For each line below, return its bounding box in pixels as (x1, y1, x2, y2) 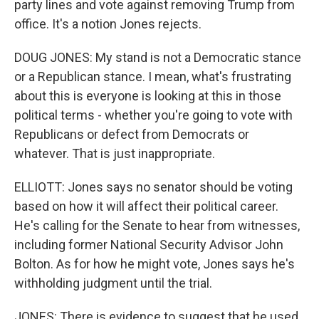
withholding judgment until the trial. (14, 276, 212, 291)
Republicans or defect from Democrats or (14, 127, 249, 142)
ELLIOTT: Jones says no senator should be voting (14, 179, 293, 194)
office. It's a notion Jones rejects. (14, 16, 202, 31)
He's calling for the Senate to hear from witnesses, (14, 218, 300, 233)
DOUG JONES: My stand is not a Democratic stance (14, 50, 301, 65)
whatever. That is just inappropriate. (14, 146, 215, 161)
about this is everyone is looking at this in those (14, 88, 281, 103)
